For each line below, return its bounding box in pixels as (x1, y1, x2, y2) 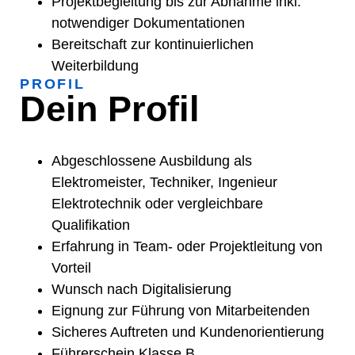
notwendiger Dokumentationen (52, 14, 245, 31)
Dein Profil (20, 88, 200, 129)
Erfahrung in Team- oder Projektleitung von (52, 238, 323, 254)
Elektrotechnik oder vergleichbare (52, 195, 263, 212)
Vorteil (52, 259, 91, 276)
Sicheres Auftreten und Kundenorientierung (52, 323, 324, 340)
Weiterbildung (52, 57, 139, 74)
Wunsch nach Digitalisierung (52, 281, 231, 297)
